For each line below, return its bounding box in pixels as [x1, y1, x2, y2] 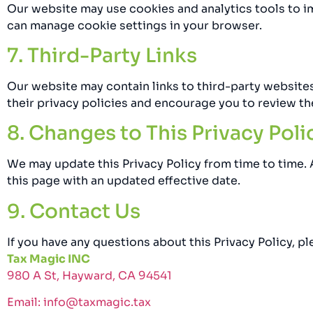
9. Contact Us [7, 198, 140, 224]
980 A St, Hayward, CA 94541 [7, 268, 172, 283]
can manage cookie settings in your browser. [7, 17, 262, 33]
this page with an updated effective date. [7, 173, 240, 189]
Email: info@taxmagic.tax [7, 295, 151, 310]
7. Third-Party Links [7, 43, 197, 68]
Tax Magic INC [7, 251, 90, 266]
